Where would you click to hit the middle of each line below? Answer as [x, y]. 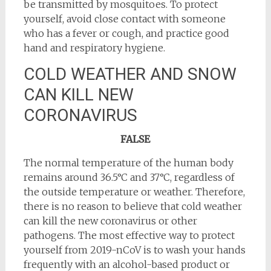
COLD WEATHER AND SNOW [130, 74]
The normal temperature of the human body [128, 163]
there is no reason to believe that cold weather [132, 207]
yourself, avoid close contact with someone [124, 19]
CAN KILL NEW [78, 95]
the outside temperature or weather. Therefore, [134, 192]
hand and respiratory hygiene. [94, 48]
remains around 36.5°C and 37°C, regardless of [129, 178]
